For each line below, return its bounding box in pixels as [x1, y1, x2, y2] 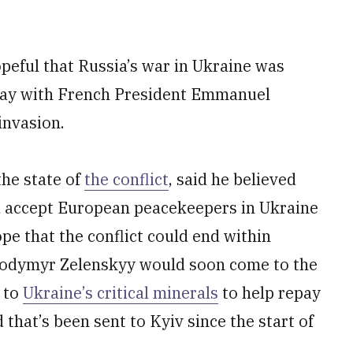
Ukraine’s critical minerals [23, 282, 218, 303]
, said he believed [169, 169, 296, 190]
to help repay [218, 282, 321, 303]
